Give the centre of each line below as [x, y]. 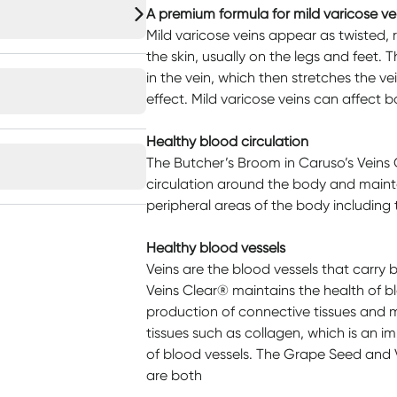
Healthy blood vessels [215, 248]
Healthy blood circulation [227, 141]
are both [174, 375]
